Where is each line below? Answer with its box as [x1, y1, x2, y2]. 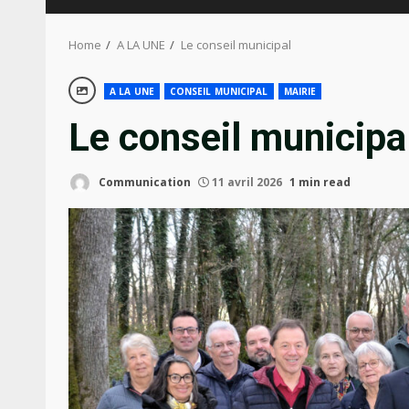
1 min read [289, 173, 351, 190]
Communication [96, 173, 191, 190]
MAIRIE [283, 85, 317, 98]
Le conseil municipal [181, 37, 291, 53]
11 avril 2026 [209, 173, 285, 190]
